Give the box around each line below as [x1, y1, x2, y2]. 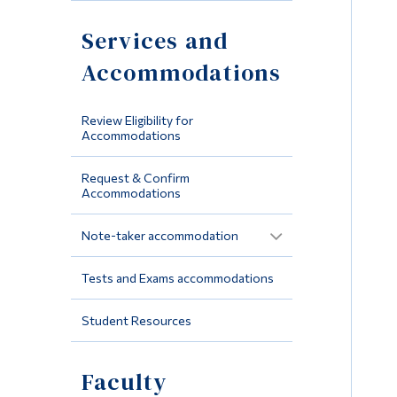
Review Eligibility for [81, 112, 193, 128]
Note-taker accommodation [81, 227, 238, 243]
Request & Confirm [81, 169, 190, 185]
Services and [81, 24, 229, 57]
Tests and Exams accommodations [81, 269, 274, 285]
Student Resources [81, 312, 191, 328]
